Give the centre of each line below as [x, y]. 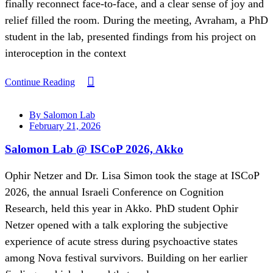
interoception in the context [66, 53]
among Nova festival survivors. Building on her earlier [126, 258]
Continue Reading [40, 82]
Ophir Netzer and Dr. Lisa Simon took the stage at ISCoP [132, 176]
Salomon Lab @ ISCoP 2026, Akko [94, 149]
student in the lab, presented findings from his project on [130, 36]
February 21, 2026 [65, 126]
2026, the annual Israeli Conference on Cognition [114, 192]
